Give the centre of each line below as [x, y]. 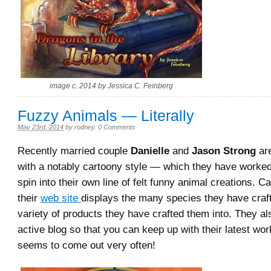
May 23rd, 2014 [41, 127]
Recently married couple [74, 151]
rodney [84, 127]
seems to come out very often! [87, 245]
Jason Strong [224, 151]
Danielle [150, 151]
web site [61, 198]
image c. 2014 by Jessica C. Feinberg [111, 86]
